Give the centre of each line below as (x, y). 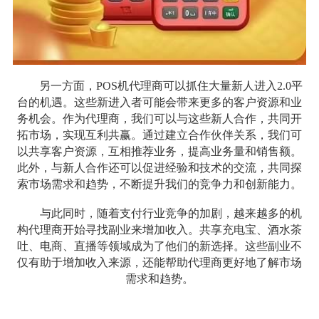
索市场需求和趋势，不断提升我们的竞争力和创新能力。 (159, 184)
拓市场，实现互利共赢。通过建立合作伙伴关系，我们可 (159, 135)
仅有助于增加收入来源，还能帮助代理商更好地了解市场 (159, 262)
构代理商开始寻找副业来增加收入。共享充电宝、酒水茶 (159, 229)
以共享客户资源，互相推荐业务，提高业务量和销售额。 (159, 151)
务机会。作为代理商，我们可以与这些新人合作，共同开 (159, 118)
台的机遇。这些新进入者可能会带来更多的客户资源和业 (159, 102)
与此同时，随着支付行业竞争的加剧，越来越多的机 (171, 213)
